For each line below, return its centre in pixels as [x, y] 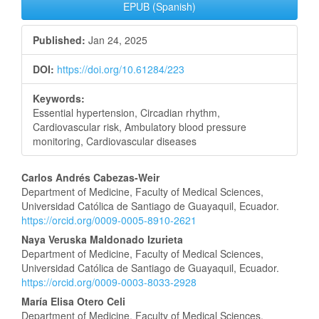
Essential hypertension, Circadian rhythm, [126, 112]
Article [51, 207]
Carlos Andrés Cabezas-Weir [90, 177]
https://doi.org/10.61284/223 [121, 69]
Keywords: [59, 98]
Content [58, 233]
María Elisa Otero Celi [73, 301]
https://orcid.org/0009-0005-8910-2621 [109, 220]
